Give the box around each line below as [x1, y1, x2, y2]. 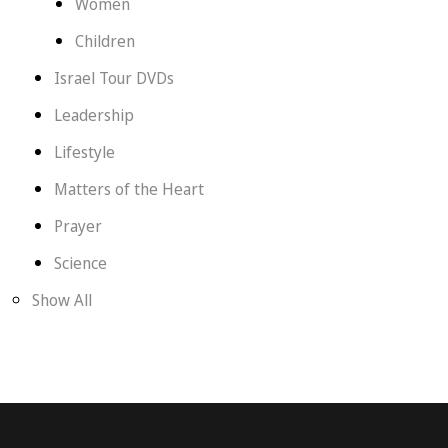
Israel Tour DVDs [53, 67, 174, 89]
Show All [32, 289, 93, 311]
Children [75, 30, 136, 52]
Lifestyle [53, 141, 115, 163]
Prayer [53, 215, 102, 237]
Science [53, 252, 107, 274]
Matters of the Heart [53, 178, 204, 200]
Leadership [53, 104, 134, 126]
